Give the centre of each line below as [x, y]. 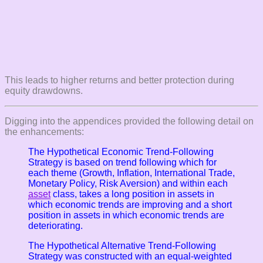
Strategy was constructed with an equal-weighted [130, 256]
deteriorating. [55, 225]
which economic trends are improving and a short [130, 204]
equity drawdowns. [44, 90]
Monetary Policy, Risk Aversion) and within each [128, 183]
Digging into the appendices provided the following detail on [129, 121]
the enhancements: [44, 131]
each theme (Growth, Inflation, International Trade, [131, 173]
